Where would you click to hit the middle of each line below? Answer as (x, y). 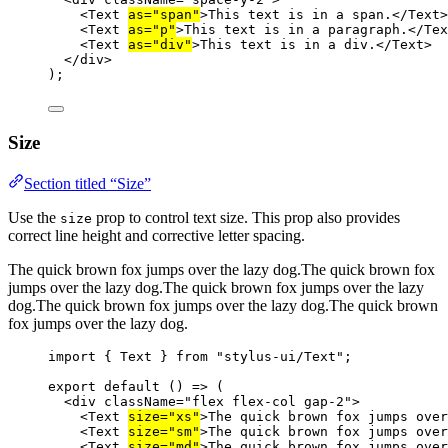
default (132, 386)
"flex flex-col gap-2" (268, 401)
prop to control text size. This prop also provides (246, 217)
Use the (34, 217)
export (72, 386)
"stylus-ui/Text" (280, 356)
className (140, 401)
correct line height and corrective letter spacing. (156, 235)
